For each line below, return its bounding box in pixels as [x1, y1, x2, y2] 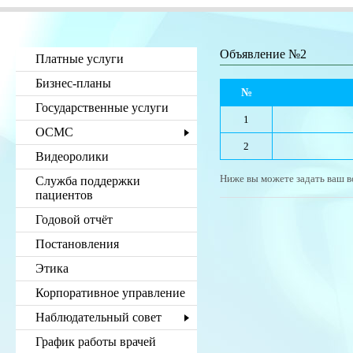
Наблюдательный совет [35, 310, 162, 324]
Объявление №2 [220, 47, 307, 61]
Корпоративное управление [35, 286, 185, 299]
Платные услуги [35, 52, 124, 65]
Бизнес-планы [35, 76, 111, 90]
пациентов [35, 188, 93, 202]
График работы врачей [35, 335, 156, 348]
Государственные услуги [35, 101, 169, 114]
